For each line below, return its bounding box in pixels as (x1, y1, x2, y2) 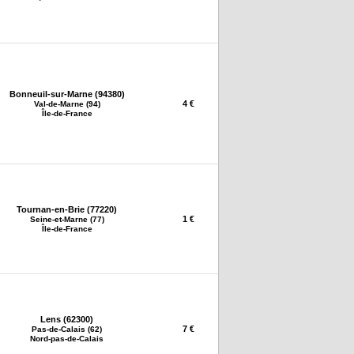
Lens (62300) (40, 314, 93, 324)
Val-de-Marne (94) (33, 99, 100, 108)
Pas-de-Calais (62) (32, 324, 102, 333)
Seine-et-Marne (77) (29, 214, 104, 224)
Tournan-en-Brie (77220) (17, 204, 117, 214)
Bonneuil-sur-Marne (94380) (9, 88, 125, 99)
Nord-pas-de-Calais (30, 333, 104, 343)
